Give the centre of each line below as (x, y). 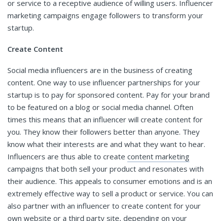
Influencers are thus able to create (67, 156)
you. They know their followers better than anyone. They (104, 131)
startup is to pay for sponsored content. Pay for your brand (109, 94)
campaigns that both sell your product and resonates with (106, 168)
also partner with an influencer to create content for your (104, 205)
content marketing (158, 156)
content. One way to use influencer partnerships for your (104, 82)
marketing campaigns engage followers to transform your (105, 15)
